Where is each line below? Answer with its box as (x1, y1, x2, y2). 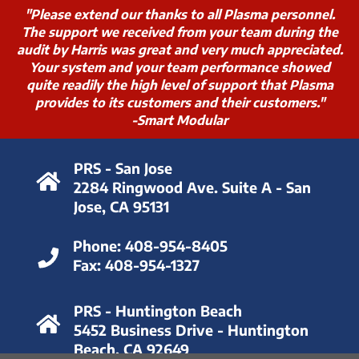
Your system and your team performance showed (29, 59, 330, 76)
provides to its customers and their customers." (34, 95, 325, 111)
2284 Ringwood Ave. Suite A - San (74, 177, 311, 196)
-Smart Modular (131, 112, 228, 129)
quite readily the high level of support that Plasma (26, 77, 333, 94)
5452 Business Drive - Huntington (74, 320, 309, 339)
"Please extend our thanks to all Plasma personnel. (24, 6, 335, 23)
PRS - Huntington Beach (74, 301, 242, 320)
